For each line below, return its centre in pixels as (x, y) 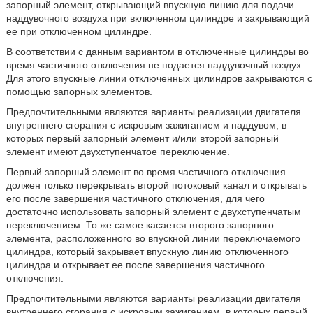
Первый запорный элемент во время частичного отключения (146, 172)
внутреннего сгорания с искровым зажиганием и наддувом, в (146, 125)
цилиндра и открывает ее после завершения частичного (135, 265)
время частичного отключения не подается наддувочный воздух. (155, 65)
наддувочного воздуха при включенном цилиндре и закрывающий (158, 18)
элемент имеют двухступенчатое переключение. (118, 152)
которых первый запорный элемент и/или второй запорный (142, 138)
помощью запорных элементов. (79, 92)
